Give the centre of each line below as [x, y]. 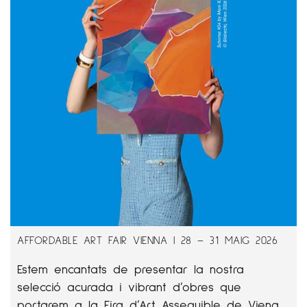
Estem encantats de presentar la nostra [131, 268]
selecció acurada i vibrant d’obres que [129, 286]
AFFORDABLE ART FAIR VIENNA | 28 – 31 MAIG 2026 [147, 239]
